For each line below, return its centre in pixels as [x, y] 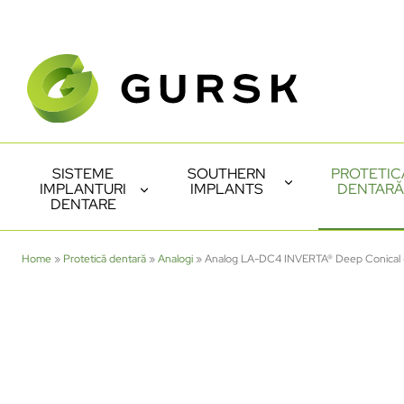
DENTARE [83, 204]
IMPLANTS [227, 188]
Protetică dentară [105, 258]
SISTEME [83, 173]
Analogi [175, 258]
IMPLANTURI [83, 188]
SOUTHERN [227, 173]
